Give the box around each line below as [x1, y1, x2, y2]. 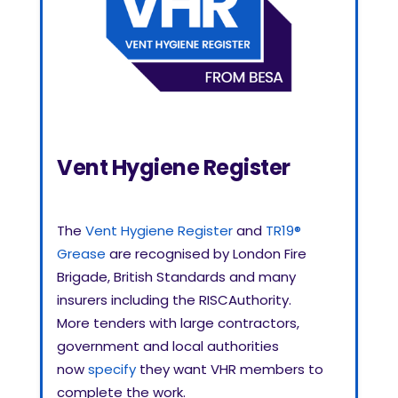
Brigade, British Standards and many [57, 267, 296, 286]
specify [88, 359, 139, 378]
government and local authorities [57, 336, 279, 355]
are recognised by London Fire [109, 243, 306, 263]
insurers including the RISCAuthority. [57, 290, 291, 309]
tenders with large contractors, [90, 313, 299, 332]
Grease [57, 243, 106, 263]
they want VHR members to [139, 359, 323, 378]
